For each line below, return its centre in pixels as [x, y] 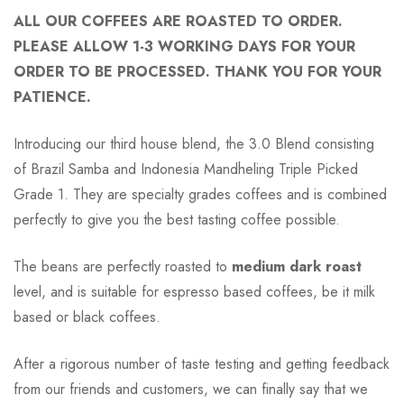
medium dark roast [297, 266]
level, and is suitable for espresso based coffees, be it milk [194, 291]
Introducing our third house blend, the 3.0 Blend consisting [194, 143]
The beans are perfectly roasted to [123, 266]
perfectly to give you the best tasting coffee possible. [177, 219]
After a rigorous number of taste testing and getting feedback [202, 363]
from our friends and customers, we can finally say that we [191, 389]
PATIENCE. [52, 96]
